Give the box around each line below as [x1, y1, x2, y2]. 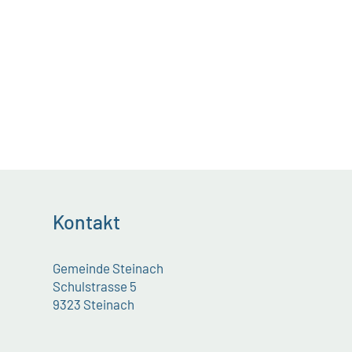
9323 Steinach [53, 296, 135, 313]
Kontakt [53, 210, 121, 234]
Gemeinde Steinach [53, 260, 164, 277]
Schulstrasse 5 [53, 278, 137, 295]
